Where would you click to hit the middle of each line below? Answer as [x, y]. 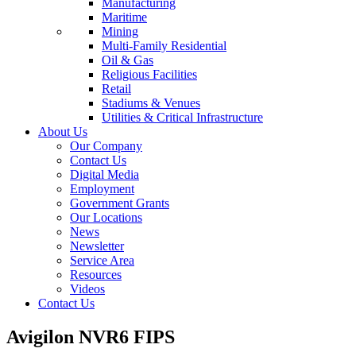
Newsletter [97, 246]
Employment [102, 189]
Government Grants [120, 203]
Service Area [102, 260]
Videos [87, 289]
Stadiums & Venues [151, 103]
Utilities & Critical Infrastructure [182, 117]
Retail [116, 89]
